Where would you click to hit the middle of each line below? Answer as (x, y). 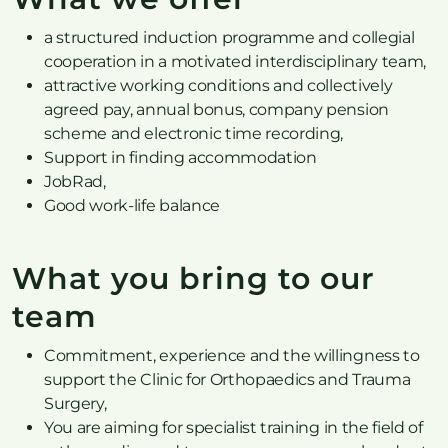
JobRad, (75, 181)
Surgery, (75, 403)
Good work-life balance (132, 205)
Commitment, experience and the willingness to (232, 355)
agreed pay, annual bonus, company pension (216, 109)
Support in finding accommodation (180, 157)
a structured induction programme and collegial (229, 37)
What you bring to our (193, 278)
